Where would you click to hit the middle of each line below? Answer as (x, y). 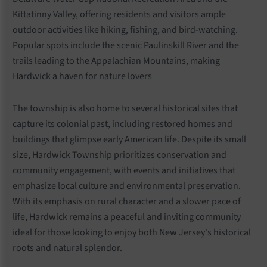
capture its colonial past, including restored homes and (122, 124)
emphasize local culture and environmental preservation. (126, 186)
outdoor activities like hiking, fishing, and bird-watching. (125, 30)
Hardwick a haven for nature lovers (82, 77)
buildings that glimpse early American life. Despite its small (129, 139)
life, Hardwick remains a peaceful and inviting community (126, 217)
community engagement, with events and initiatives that (124, 170)
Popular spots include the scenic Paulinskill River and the (125, 46)
